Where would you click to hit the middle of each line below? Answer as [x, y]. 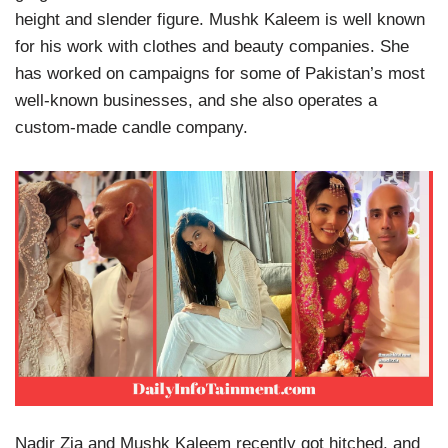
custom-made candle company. [131, 127]
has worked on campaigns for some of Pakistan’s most [220, 73]
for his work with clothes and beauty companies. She [212, 46]
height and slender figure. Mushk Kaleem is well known [220, 19]
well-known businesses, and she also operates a [196, 100]
